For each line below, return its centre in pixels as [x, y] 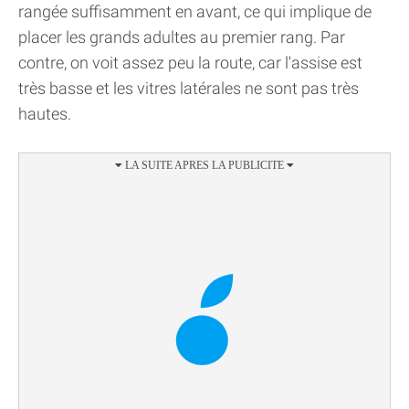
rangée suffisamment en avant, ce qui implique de [195, 12]
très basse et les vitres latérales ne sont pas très [189, 89]
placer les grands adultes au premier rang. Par [182, 37]
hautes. [45, 114]
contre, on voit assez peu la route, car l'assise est [190, 63]
